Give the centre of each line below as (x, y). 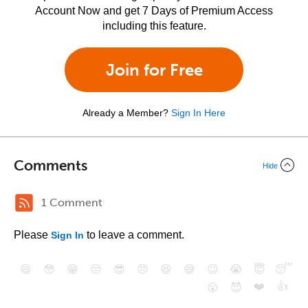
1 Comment (72, 202)
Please (32, 235)
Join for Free (154, 70)
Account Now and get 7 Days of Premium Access (154, 11)
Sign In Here (198, 113)
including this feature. (154, 26)
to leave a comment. (134, 235)
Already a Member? (125, 113)
